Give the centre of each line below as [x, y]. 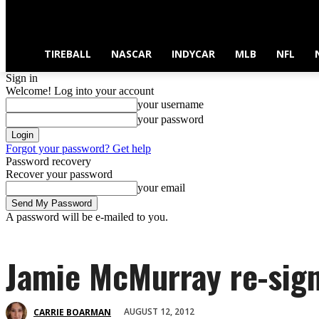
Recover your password [59, 174]
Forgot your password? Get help [78, 149]
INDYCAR [193, 54]
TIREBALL [68, 54]
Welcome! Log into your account [80, 91]
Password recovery [48, 162]
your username [171, 105]
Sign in [22, 78]
